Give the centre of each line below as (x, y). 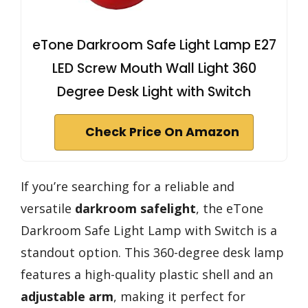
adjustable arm (67, 297)
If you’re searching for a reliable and (128, 187)
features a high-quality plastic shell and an (147, 275)
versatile (48, 209)
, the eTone (230, 209)
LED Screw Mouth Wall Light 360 (154, 69)
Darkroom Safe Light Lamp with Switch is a (149, 231)
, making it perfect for (179, 297)
